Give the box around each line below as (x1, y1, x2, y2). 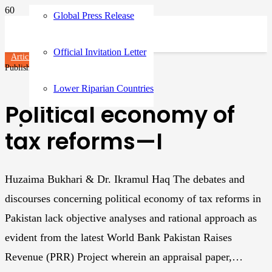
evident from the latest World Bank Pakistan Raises (5, 231, 232, 243)
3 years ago (52, 63, 90, 72)
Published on (5, 63, 52, 72)
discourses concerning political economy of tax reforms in (5, 192, 261, 205)
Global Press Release (53, 10, 134, 21)
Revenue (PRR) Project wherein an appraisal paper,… (5, 250, 243, 263)
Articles (10, 52, 38, 61)
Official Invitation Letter (53, 47, 146, 57)
